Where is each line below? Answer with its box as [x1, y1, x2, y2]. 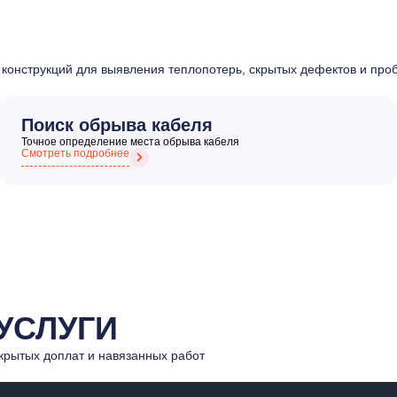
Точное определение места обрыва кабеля [21, 135, 240, 148]
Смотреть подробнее [21, 146, 130, 160]
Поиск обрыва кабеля [21, 114, 214, 135]
